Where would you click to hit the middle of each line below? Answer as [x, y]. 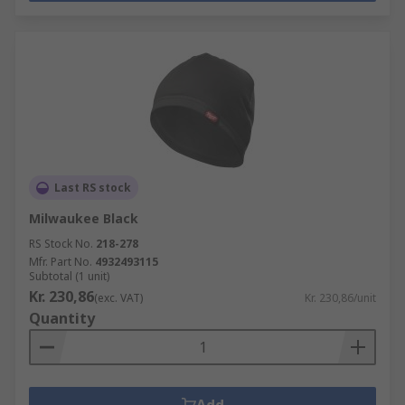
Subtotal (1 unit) [69, 276]
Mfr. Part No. [61, 262]
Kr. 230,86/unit [340, 298]
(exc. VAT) [118, 298]
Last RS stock [93, 188]
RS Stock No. [61, 244]
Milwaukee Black [84, 218]
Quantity [62, 318]
